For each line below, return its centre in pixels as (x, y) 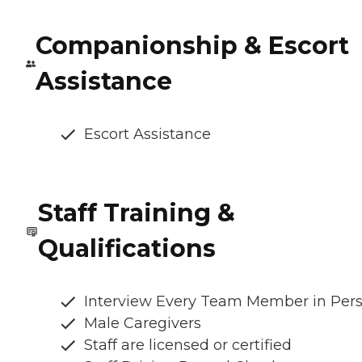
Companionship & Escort (193, 46)
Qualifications (126, 249)
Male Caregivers (143, 324)
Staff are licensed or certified (188, 345)
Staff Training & (136, 213)
